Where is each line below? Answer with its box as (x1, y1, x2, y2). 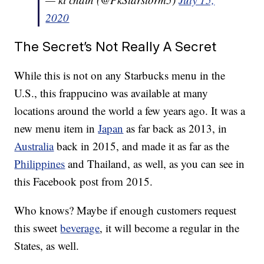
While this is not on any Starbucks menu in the (14, 68, 226, 83)
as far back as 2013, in (123, 121, 227, 136)
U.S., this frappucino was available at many (14, 85, 209, 101)
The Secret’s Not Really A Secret (14, 38, 217, 55)
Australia (14, 138, 54, 154)
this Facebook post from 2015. (14, 174, 153, 189)
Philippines (14, 156, 65, 171)
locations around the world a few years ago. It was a (14, 103, 246, 118)
